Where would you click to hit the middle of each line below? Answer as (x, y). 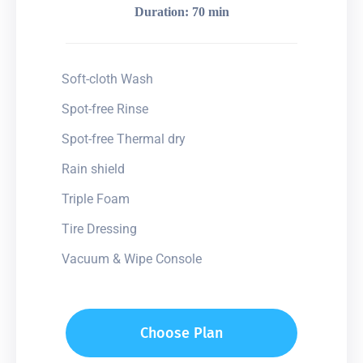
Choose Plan (181, 333)
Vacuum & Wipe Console (132, 258)
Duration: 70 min (181, 11)
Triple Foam (96, 199)
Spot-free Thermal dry (124, 139)
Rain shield (93, 169)
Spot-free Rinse (105, 109)
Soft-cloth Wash (107, 79)
